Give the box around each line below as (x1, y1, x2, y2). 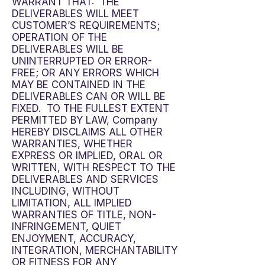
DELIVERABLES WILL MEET (12, 8, 139, 20)
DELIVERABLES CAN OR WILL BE (12, 91, 166, 102)
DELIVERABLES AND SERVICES (12, 173, 159, 185)
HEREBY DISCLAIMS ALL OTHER (12, 126, 163, 138)
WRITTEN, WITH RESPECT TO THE (12, 161, 176, 173)
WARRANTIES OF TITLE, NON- (12, 209, 156, 221)
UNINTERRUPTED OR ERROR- (12, 55, 152, 67)
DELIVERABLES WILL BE (12, 43, 124, 55)
